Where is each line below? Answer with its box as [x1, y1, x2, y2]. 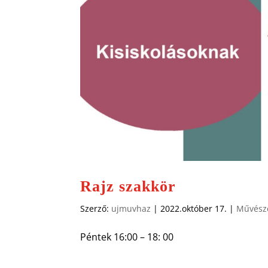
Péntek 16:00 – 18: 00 [80, 230, 174, 243]
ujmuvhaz [111, 202, 151, 214]
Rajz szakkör [80, 177, 176, 195]
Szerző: [80, 202, 112, 214]
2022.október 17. [160, 202, 227, 214]
